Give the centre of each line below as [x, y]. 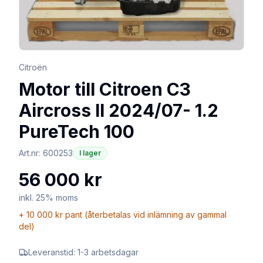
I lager [90, 153]
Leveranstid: [53, 252]
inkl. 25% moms [48, 197]
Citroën [33, 67]
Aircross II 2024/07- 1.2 [119, 110]
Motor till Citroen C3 [105, 89]
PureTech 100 [77, 131]
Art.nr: [31, 153]
